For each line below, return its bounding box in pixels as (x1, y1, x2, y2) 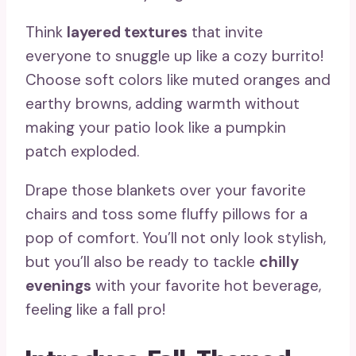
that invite (188, 22, 263, 43)
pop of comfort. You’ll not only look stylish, (25, 228, 326, 249)
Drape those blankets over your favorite (25, 180, 306, 201)
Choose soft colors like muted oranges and (25, 70, 331, 91)
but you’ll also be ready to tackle (25, 252, 259, 273)
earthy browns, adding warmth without (25, 94, 300, 114)
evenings (25, 276, 91, 296)
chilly (259, 252, 299, 273)
